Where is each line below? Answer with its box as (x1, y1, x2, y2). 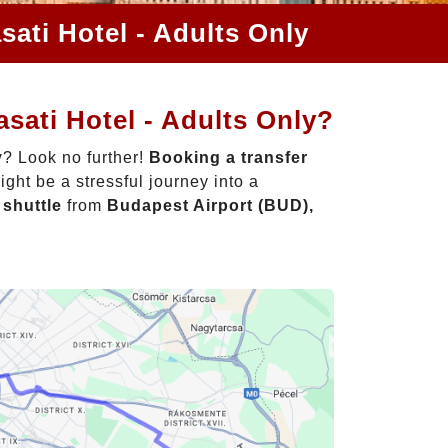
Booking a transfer (149, 148, 308, 166)
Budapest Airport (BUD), (107, 196, 314, 214)
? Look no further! (3, 148, 149, 166)
